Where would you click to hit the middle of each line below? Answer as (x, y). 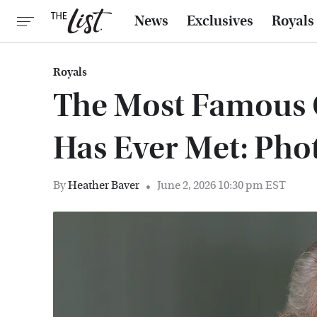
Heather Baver (104, 185)
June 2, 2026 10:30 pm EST (221, 185)
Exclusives (220, 21)
